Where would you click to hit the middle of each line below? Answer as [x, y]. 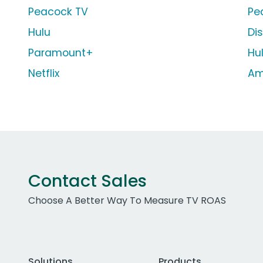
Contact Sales [87, 181]
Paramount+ [61, 53]
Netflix [44, 74]
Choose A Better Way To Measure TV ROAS [127, 201]
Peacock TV [58, 12]
